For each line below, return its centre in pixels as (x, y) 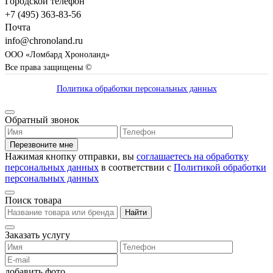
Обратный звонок (42, 120)
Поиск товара (33, 200)
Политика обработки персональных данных (136, 89)
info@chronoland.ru (44, 41)
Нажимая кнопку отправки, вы (71, 157)
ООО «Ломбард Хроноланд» (57, 55)
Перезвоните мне (41, 145)
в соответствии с (136, 168)
